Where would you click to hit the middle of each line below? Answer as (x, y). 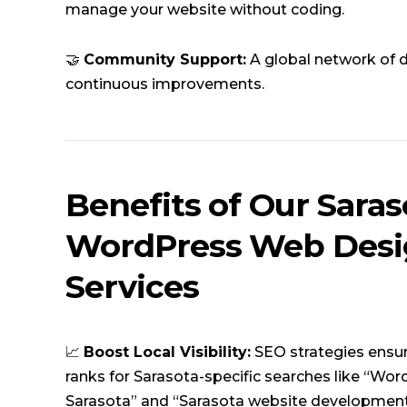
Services (132, 287)
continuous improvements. (165, 84)
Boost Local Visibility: (167, 352)
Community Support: (165, 60)
